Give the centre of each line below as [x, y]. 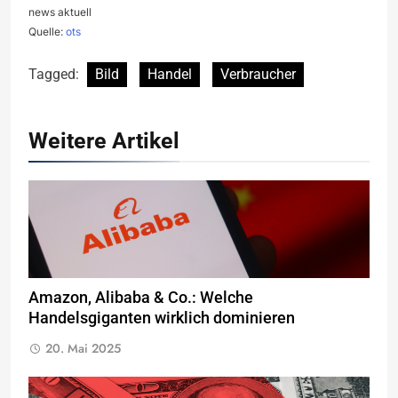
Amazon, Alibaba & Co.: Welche [141, 297]
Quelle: [47, 31]
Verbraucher [258, 74]
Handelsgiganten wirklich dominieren [162, 318]
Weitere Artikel [104, 140]
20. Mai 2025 [83, 348]
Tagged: [56, 74]
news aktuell [60, 12]
